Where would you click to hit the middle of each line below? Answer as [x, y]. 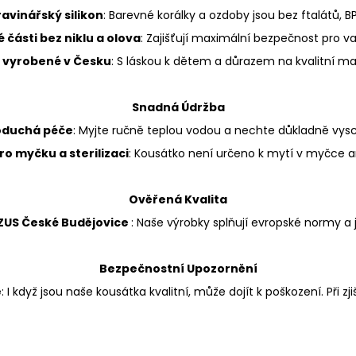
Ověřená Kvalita [178, 199]
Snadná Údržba [178, 107]
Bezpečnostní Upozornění [178, 268]
